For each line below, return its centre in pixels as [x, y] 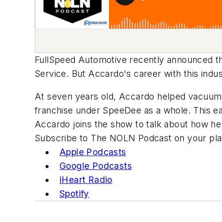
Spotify [74, 193]
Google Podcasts [96, 166]
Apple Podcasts [93, 152]
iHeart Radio [86, 179]
